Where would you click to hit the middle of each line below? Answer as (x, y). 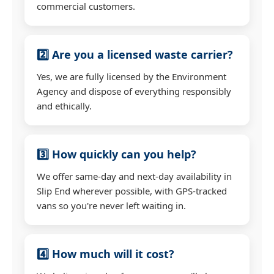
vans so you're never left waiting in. (111, 205)
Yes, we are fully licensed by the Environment (131, 76)
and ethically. (64, 106)
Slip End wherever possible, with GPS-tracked (132, 191)
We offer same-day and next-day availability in (134, 176)
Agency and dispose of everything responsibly (134, 91)
